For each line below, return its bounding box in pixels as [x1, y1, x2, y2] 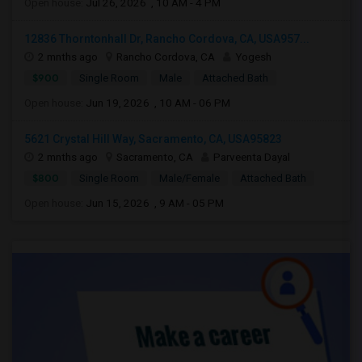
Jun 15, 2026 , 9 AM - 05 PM [86, 196, 224, 209]
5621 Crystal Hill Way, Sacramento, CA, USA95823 [24, 133, 282, 145]
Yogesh [235, 50, 271, 63]
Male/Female [159, 172, 220, 184]
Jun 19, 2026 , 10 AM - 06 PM [86, 96, 230, 109]
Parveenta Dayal [213, 150, 290, 163]
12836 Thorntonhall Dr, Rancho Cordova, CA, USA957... [24, 32, 309, 45]
